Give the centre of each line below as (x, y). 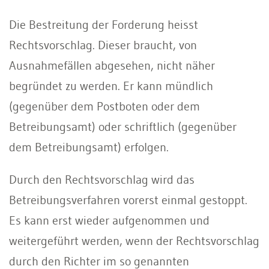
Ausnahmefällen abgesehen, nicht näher (112, 65)
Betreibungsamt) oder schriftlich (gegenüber (123, 126)
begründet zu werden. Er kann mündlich (111, 86)
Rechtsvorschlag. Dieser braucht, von (103, 45)
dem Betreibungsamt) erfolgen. (93, 147)
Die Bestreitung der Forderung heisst (104, 24)
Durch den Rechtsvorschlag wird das (102, 179)
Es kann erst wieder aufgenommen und (109, 220)
